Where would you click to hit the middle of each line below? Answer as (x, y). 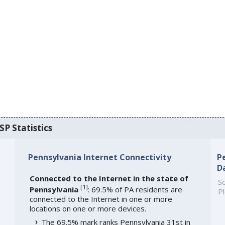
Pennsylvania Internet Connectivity (99, 157)
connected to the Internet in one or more (101, 199)
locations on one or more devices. (88, 208)
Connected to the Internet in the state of (109, 178)
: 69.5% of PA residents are (135, 189)
